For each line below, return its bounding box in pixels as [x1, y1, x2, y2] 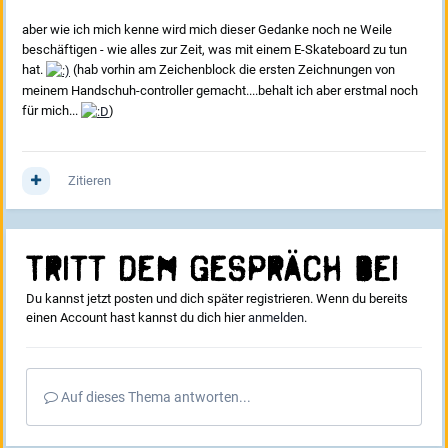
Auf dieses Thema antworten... [58, 389, 251, 406]
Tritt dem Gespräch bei [26, 249, 399, 290]
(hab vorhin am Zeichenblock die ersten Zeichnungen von [70, 62, 395, 78]
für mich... [22, 102, 81, 118]
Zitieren [68, 173, 111, 189]
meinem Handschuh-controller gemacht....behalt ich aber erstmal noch [22, 82, 418, 98]
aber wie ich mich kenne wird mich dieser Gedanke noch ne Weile [22, 22, 392, 38]
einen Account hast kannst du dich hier [26, 310, 248, 326]
